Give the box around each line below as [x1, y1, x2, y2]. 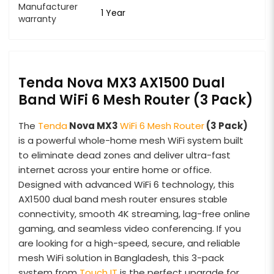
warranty [18, 12, 56, 25]
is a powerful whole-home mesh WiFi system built [18, 133, 243, 147]
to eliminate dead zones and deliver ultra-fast [18, 148, 231, 161]
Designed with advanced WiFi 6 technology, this [18, 177, 234, 191]
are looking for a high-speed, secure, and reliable [18, 236, 240, 250]
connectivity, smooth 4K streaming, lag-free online [18, 207, 250, 220]
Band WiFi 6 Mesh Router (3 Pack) [18, 90, 253, 109]
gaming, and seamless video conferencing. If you [18, 221, 241, 235]
